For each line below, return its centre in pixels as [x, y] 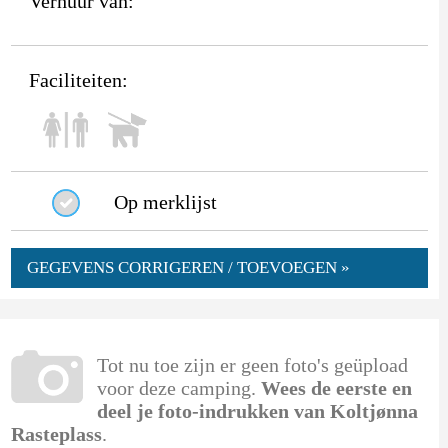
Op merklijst [165, 201]
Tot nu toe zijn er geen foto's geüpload [252, 364]
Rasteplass [56, 433]
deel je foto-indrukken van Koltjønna [257, 410]
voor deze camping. [178, 387]
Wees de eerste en [336, 387]
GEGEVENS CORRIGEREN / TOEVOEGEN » [188, 267]
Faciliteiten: [78, 79]
